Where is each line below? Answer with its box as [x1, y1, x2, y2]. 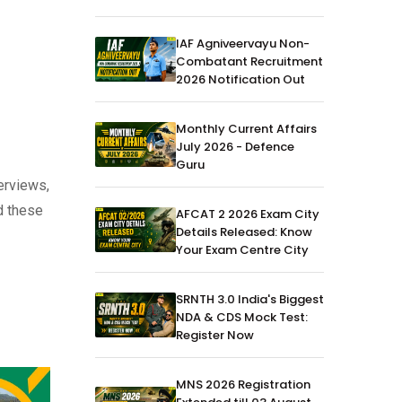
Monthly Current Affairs [176, 119, 317, 137]
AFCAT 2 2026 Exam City [176, 205, 319, 223]
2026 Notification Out [176, 70, 305, 88]
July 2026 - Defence [176, 137, 294, 155]
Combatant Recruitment [176, 52, 323, 70]
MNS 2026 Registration [176, 375, 310, 393]
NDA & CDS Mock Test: [176, 308, 308, 326]
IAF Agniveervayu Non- [176, 34, 310, 52]
